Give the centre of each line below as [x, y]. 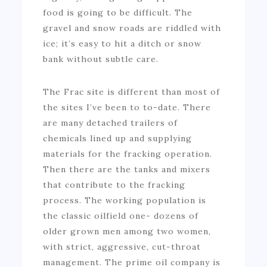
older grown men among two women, [127, 231]
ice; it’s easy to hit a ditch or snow [122, 43]
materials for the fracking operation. [128, 153]
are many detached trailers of [111, 122]
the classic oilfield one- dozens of [121, 215]
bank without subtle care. [101, 59]
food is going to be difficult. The [118, 12]
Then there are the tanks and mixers [127, 169]
